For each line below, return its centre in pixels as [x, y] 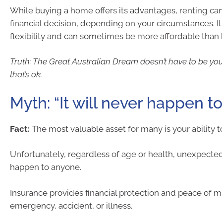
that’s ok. [26, 74]
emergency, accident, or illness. [71, 205]
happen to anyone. [46, 167]
